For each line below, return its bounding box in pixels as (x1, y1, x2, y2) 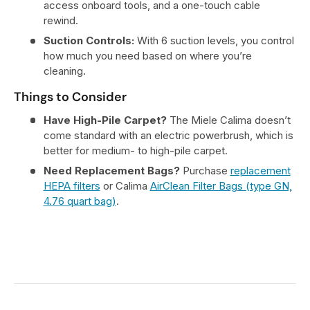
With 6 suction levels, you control (134, 34, 294, 48)
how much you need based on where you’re (43, 49, 252, 63)
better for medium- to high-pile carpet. (43, 143, 228, 157)
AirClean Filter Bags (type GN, (149, 179, 292, 193)
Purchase (179, 164, 230, 178)
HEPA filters (43, 179, 100, 193)
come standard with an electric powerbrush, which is (43, 128, 293, 142)
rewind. (43, 13, 78, 27)
